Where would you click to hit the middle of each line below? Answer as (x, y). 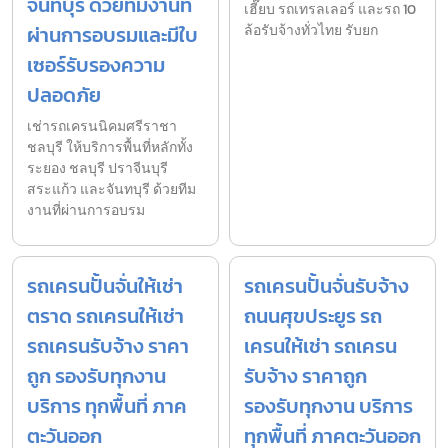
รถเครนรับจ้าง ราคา (108, 346)
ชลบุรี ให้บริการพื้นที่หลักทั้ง (110, 148)
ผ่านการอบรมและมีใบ (112, 35)
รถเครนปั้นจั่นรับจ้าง (326, 286)
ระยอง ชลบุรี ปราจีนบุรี (97, 169)
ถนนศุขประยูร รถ (313, 316)
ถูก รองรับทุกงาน (96, 376)
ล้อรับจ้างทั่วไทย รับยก (311, 31)
